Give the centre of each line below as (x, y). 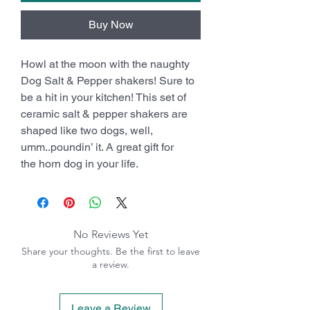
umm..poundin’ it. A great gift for (97, 147)
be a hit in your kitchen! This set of (103, 97)
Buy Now (111, 24)
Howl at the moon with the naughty (105, 64)
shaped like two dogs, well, (87, 130)
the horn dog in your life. (80, 163)
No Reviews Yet (111, 234)
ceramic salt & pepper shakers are (104, 113)
